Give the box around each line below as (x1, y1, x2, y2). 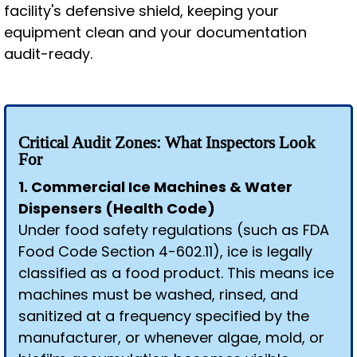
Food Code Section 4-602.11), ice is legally (18, 241, 312, 261)
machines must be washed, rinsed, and (18, 284, 298, 304)
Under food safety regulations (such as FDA (18, 220, 329, 240)
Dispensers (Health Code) (18, 198, 215, 218)
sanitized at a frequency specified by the (18, 306, 309, 326)
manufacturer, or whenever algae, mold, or (18, 328, 324, 347)
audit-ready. (4, 44, 92, 64)
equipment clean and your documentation (4, 22, 307, 42)
